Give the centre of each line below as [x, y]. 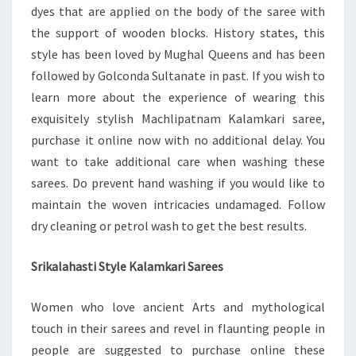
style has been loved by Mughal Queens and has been [178, 54]
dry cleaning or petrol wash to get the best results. [169, 226]
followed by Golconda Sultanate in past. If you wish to [178, 75]
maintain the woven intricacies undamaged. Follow [178, 204]
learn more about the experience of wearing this [178, 97]
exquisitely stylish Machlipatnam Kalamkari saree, [178, 118]
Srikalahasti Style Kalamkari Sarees [127, 266]
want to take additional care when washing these [178, 161]
